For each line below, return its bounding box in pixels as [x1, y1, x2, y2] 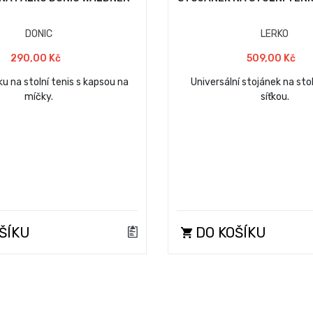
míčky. [24, 91, 54, 103]
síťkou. [260, 91, 289, 103]
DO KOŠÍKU [191, 224, 266, 241]
